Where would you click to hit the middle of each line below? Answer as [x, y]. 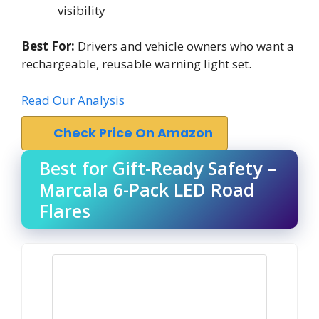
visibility [82, 10]
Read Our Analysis [73, 100]
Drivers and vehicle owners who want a [184, 46]
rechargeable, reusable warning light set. [136, 64]
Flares [65, 210]
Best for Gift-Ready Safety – [158, 168]
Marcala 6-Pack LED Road [147, 189]
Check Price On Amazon [133, 133]
